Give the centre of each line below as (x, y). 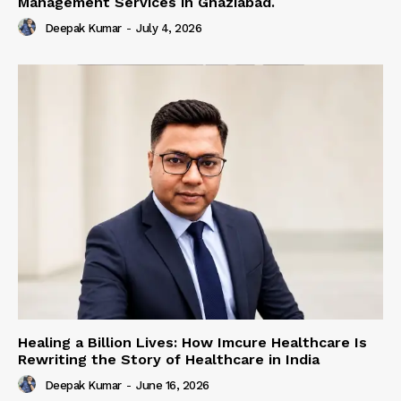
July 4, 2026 (169, 28)
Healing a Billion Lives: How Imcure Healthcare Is (192, 343)
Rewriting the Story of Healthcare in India (169, 360)
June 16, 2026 (173, 386)
